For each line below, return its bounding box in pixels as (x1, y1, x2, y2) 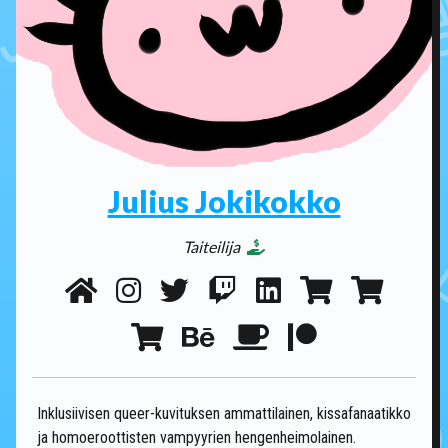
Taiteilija (183, 236, 243, 256)
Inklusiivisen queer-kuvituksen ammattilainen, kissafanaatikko (37, 403, 411, 423)
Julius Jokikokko (107, 182, 341, 219)
